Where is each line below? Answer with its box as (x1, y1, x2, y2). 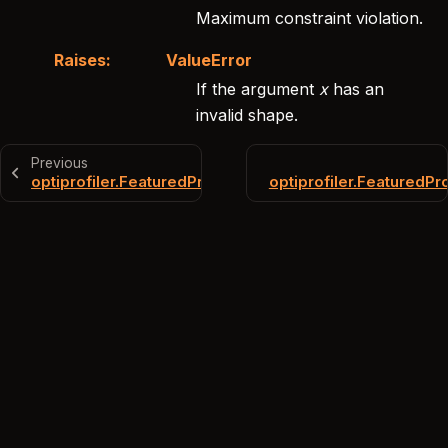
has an (328, 78, 384, 99)
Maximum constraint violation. (196, 7, 423, 28)
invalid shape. (196, 104, 298, 125)
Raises (54, 49, 106, 70)
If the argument (196, 78, 319, 99)
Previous (30, 154, 88, 171)
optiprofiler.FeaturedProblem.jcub (31, 171, 287, 191)
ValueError (166, 49, 252, 70)
